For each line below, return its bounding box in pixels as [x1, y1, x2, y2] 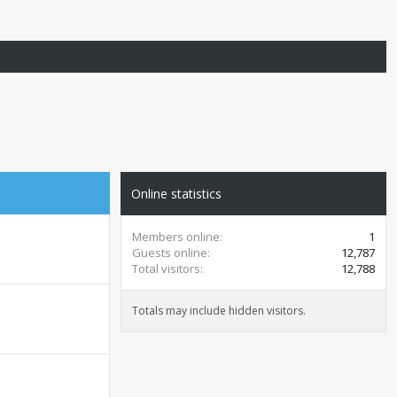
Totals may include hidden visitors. [132, 303, 306, 318]
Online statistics [131, 185, 222, 202]
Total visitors [132, 261, 200, 276]
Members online [132, 229, 220, 245]
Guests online [132, 245, 207, 261]
